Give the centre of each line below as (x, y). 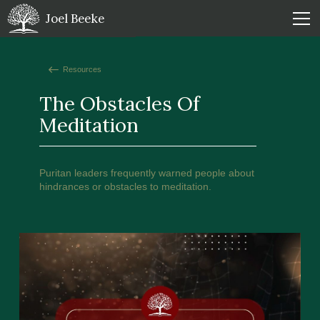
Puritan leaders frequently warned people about (146, 173)
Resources (82, 70)
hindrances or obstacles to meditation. (125, 187)
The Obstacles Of (119, 104)
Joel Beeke (75, 18)
